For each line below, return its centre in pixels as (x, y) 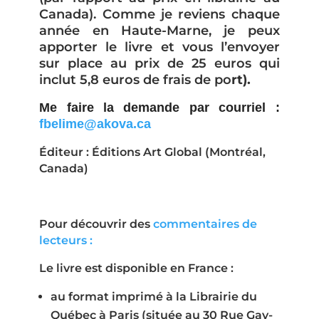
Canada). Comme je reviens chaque (159, 14)
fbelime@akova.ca (95, 124)
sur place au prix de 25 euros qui (159, 63)
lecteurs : (66, 240)
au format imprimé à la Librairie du (154, 296)
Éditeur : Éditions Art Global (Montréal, (153, 152)
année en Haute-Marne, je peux (159, 30)
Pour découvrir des (95, 224)
